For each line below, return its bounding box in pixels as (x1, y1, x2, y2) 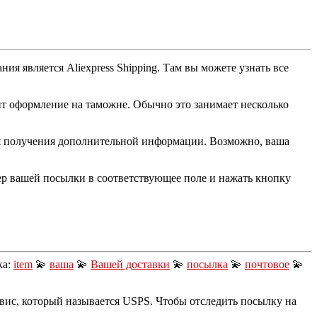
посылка (187, 258, 228, 270)
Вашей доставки (91, 258, 170, 270)
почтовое (245, 258, 289, 270)
